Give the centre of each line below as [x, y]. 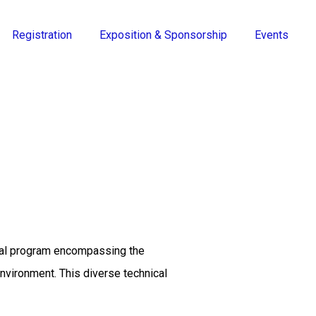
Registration [42, 35]
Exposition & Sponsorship [163, 35]
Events [271, 35]
